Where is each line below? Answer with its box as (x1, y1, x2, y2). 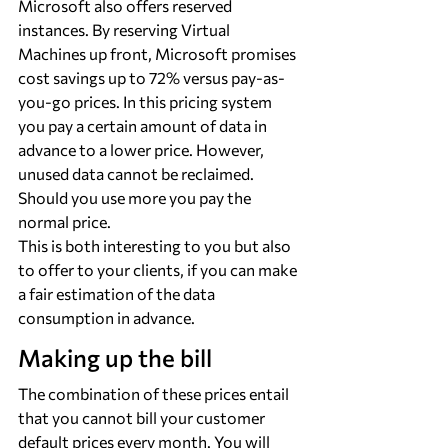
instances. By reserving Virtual (18, 20, 233, 39)
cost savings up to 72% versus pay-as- (18, 68, 285, 87)
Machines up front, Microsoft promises (18, 44, 299, 63)
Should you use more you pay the (18, 188, 254, 207)
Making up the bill (18, 343, 212, 372)
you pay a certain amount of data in (18, 116, 270, 135)
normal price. (18, 212, 111, 231)
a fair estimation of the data (18, 284, 218, 303)
